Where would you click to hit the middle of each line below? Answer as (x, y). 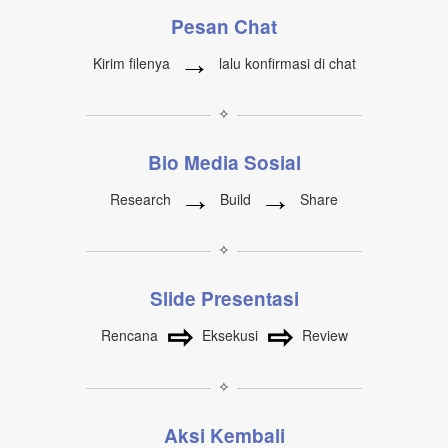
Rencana (131, 335)
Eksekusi (229, 335)
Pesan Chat (224, 27)
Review (322, 335)
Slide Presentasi (224, 299)
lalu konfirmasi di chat (285, 63)
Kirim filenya (133, 63)
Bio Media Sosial (224, 163)
